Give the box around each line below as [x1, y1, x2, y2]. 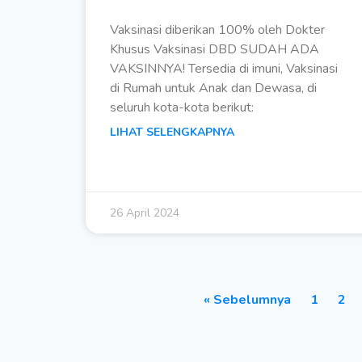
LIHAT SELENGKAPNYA [110, 124, 234, 141]
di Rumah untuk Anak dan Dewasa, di [110, 79, 317, 98]
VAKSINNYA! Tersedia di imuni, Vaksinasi [110, 60, 338, 78]
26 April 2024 [110, 205, 179, 221]
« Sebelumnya [204, 291, 291, 309]
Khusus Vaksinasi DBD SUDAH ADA [110, 40, 319, 59]
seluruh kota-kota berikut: [110, 99, 254, 117]
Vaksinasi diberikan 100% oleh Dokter [110, 21, 325, 40]
